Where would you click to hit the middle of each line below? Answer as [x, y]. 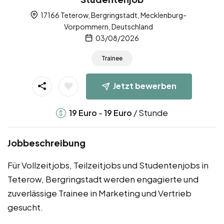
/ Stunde [150, 112]
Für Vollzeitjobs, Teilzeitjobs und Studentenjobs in [108, 165]
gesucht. [25, 207]
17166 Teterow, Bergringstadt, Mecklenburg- [113, 15]
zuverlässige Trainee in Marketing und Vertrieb [99, 193]
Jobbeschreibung [46, 142]
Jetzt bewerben [145, 85]
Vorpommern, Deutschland [108, 26]
